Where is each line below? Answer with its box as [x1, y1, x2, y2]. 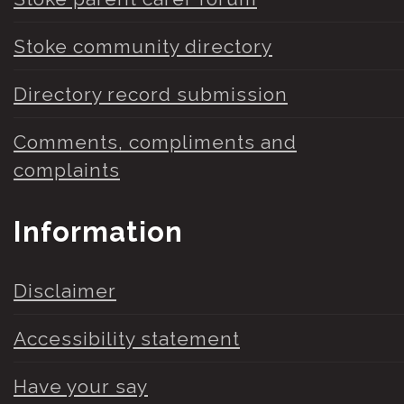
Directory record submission [14, 82, 288, 106]
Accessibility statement [14, 326, 240, 350]
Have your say [14, 374, 148, 398]
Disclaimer [14, 279, 116, 302]
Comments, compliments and [14, 130, 297, 153]
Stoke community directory [14, 34, 272, 58]
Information [14, 216, 183, 249]
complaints [14, 158, 120, 181]
